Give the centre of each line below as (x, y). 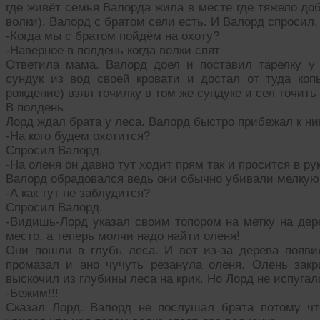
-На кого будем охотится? (78, 136)
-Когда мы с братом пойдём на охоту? (112, 36)
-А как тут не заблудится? (78, 193)
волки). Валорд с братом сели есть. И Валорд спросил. (162, 21)
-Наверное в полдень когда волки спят (113, 50)
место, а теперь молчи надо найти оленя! (123, 236)
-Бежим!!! (32, 293)
